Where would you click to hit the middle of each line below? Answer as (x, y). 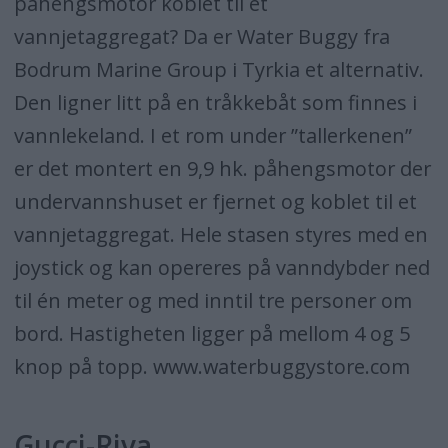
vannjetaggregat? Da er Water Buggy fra (201, 36)
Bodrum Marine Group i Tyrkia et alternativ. (218, 69)
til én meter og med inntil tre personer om (212, 300)
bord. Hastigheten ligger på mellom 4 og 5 (211, 333)
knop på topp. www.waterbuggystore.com (211, 366)
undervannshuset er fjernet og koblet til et (215, 201)
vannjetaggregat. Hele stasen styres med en (220, 234)
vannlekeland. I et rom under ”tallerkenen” (212, 135)
